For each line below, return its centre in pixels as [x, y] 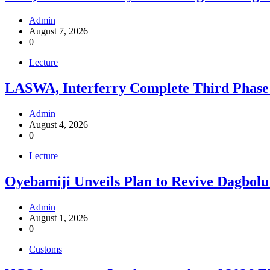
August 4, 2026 [58, 124]
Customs [46, 249]
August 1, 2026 [58, 218]
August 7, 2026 [58, 31]
